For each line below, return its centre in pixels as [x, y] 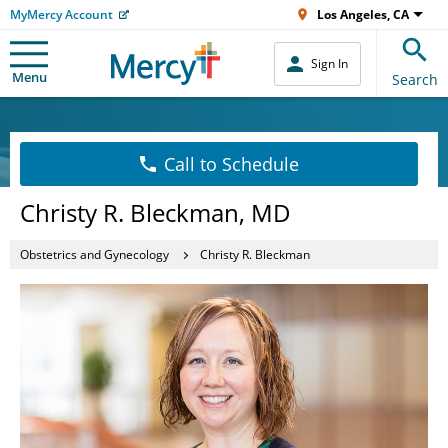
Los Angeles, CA [363, 14]
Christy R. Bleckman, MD [155, 212]
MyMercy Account [61, 14]
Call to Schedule [231, 164]
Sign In [329, 63]
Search [415, 79]
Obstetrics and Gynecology [94, 254]
